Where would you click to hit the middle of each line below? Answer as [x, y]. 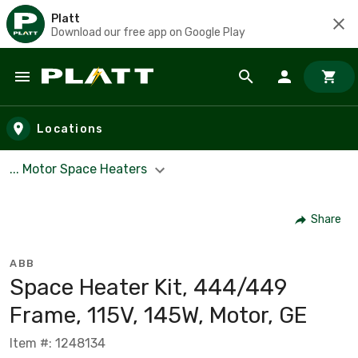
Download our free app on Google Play [148, 32]
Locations [70, 129]
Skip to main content [84, 92]
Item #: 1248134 [58, 343]
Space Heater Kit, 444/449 [148, 287]
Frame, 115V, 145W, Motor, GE [159, 315]
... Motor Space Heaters [80, 169]
